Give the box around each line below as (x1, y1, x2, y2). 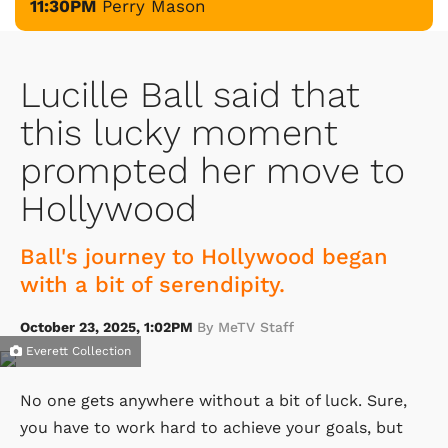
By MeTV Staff (197, 318, 294, 335)
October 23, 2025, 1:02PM (20, 318, 197, 335)
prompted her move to (20, 149, 405, 192)
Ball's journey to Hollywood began (20, 243, 388, 269)
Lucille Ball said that (20, 73, 360, 116)
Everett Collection (22, 343, 131, 358)
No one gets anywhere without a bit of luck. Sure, (20, 390, 407, 410)
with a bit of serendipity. (20, 271, 285, 297)
